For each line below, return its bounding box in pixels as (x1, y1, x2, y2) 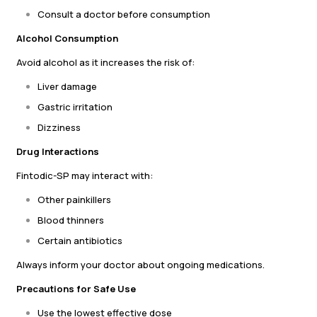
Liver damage (38, 80, 97, 93)
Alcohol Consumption (16, 32, 118, 45)
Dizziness (38, 121, 81, 134)
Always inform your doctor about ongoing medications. (16, 258, 265, 272)
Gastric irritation (38, 100, 113, 114)
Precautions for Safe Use (16, 282, 136, 296)
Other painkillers (38, 193, 111, 207)
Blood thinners (38, 214, 104, 227)
